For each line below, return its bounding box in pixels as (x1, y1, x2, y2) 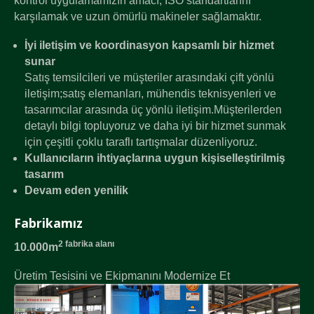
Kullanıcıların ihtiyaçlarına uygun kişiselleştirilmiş (25, 151, 285, 164)
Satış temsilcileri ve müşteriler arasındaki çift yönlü (25, 71, 274, 83)
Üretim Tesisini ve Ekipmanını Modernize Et (14, 269, 230, 282)
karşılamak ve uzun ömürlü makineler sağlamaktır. (14, 10, 261, 22)
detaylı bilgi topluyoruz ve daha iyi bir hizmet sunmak (25, 119, 286, 132)
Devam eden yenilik (25, 184, 128, 196)
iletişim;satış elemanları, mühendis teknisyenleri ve (25, 87, 276, 100)
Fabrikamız (14, 214, 83, 231)
